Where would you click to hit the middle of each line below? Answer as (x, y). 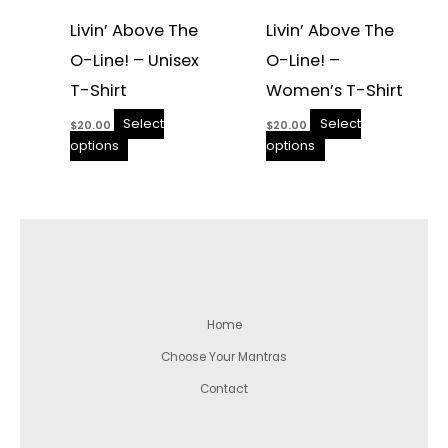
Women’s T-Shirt (334, 90)
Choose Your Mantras (224, 357)
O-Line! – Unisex (134, 60)
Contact (224, 389)
